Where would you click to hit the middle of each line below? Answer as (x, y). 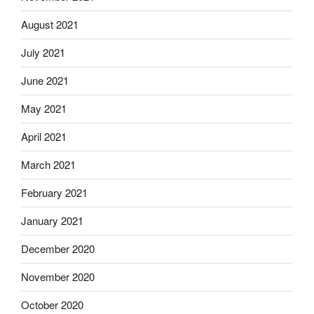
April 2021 (44, 136)
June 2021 (45, 80)
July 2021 (43, 52)
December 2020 (58, 248)
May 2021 (44, 108)
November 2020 (58, 277)
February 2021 (54, 192)
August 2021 (50, 24)
